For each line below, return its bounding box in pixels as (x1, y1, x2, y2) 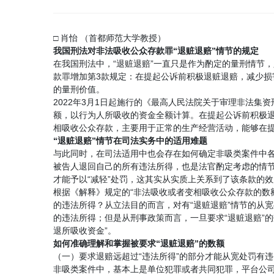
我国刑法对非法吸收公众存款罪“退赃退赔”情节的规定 (53, 46, 259, 56)
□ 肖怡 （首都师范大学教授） (53, 33, 166, 43)
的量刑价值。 (53, 84, 105, 94)
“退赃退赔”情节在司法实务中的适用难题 (53, 136, 207, 146)
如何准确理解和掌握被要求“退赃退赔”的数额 (53, 239, 224, 248)
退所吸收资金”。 (53, 226, 116, 235)
